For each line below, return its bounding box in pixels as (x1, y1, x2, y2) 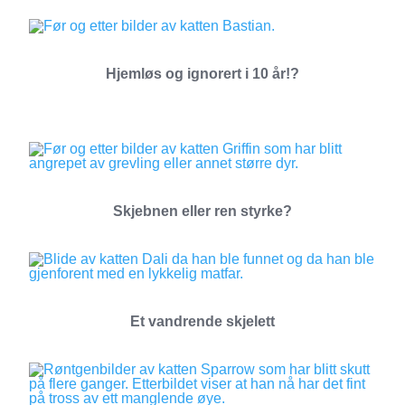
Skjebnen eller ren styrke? (113, 203, 292, 219)
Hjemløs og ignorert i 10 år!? (106, 66, 299, 81)
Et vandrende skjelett (130, 314, 275, 329)
